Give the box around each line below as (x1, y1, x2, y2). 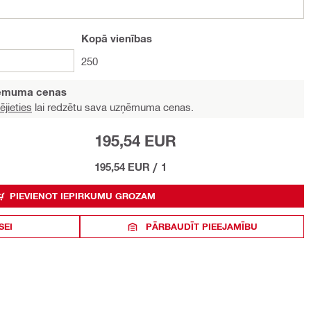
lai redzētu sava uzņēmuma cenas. (32, 101, 194, 113)
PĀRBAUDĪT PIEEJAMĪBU (146, 221, 258, 232)
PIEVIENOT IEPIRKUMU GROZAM (9, 190, 155, 201)
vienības (108, 32, 152, 44)
